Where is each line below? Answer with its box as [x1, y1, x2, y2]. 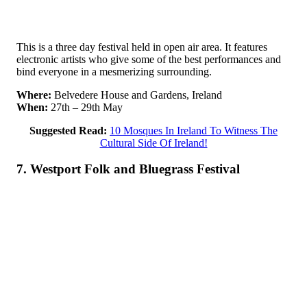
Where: [16, 88, 51, 101]
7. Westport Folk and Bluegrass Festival [16, 162, 240, 177]
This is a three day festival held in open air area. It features [16, 40, 267, 53]
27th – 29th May [48, 101, 123, 113]
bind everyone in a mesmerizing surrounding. [16, 65, 212, 77]
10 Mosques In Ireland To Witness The [110, 124, 278, 136]
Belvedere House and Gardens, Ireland [51, 88, 222, 101]
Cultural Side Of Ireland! [99, 136, 208, 149]
